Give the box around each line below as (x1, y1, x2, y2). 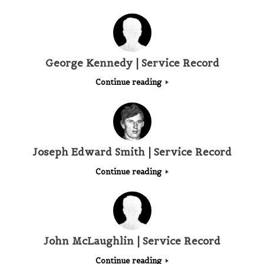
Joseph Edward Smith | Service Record (32, 145, 232, 159)
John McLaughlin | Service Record (44, 235, 220, 248)
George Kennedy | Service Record (45, 56, 219, 70)
